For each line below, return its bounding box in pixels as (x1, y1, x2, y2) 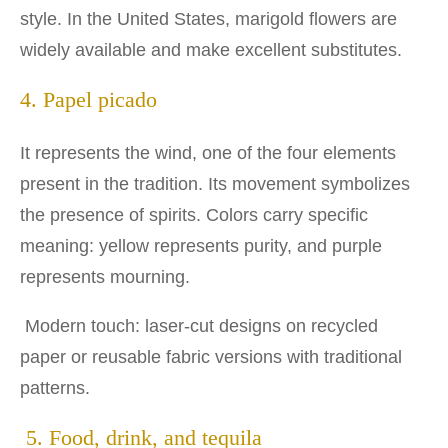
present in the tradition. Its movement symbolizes (20, 173, 410, 194)
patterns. (20, 377, 90, 398)
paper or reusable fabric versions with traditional (20, 346, 402, 367)
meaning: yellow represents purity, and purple (20, 235, 382, 256)
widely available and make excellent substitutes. (20, 39, 402, 60)
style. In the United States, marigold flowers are (20, 8, 397, 29)
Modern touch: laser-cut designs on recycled (20, 315, 378, 336)
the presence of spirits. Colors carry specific (20, 204, 368, 225)
